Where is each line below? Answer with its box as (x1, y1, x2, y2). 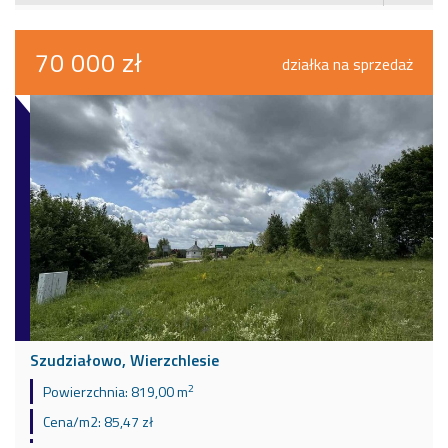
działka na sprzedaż (282, 52, 413, 77)
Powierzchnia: (43, 381, 128, 403)
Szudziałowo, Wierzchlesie (30, 348, 219, 373)
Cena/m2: (43, 411, 101, 433)
